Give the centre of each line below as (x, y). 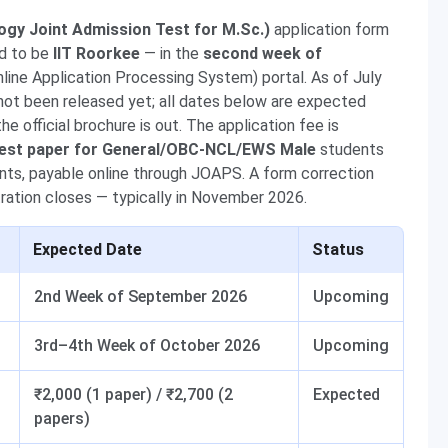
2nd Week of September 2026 (140, 296)
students (350, 149)
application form (329, 29)
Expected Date (87, 249)
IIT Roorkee (96, 53)
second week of (262, 53)
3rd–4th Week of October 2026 (147, 345)
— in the (171, 53)
